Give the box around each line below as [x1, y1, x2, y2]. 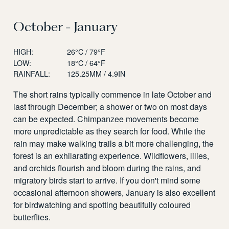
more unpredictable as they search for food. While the [13, 125, 206, 138]
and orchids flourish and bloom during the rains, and [13, 162, 201, 174]
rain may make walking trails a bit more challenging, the [13, 138, 214, 150]
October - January [13, 19, 118, 35]
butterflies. [13, 211, 51, 223]
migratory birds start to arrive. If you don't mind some [13, 174, 201, 187]
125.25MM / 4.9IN [66, 67, 125, 79]
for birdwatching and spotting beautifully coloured [13, 199, 191, 211]
